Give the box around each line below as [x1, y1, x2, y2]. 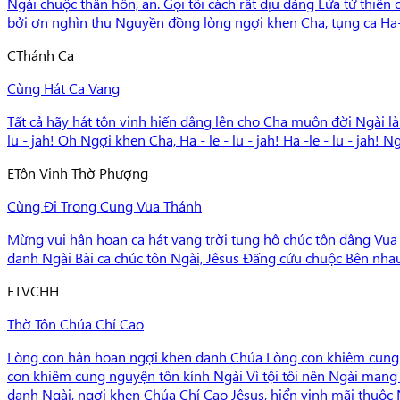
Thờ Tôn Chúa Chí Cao [7, 313, 144, 333]
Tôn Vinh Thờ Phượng [14, 162, 148, 182]
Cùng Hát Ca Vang [7, 78, 120, 97]
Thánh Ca [16, 45, 74, 64]
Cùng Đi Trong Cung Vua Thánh [7, 196, 202, 215]
